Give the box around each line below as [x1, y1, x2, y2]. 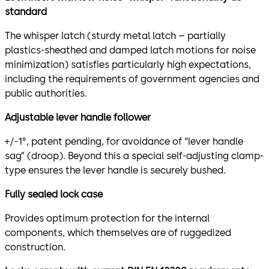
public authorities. [5, 87, 87, 99]
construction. [5, 241, 65, 253]
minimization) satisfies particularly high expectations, [5, 58, 251, 70]
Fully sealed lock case [5, 188, 103, 200]
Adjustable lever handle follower [5, 111, 151, 123]
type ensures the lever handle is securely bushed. [5, 164, 226, 176]
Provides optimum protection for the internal [5, 212, 210, 224]
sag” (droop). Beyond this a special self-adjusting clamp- [5, 150, 264, 162]
